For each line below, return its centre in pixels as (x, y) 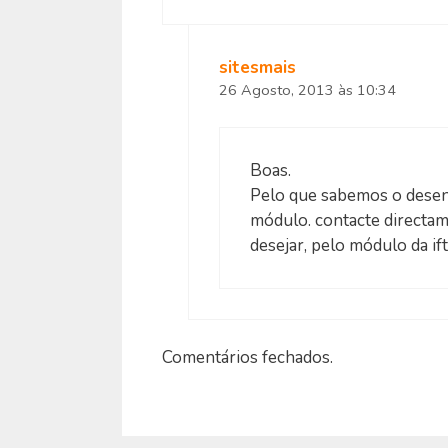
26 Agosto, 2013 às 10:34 (307, 90)
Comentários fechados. (247, 358)
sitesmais (257, 68)
